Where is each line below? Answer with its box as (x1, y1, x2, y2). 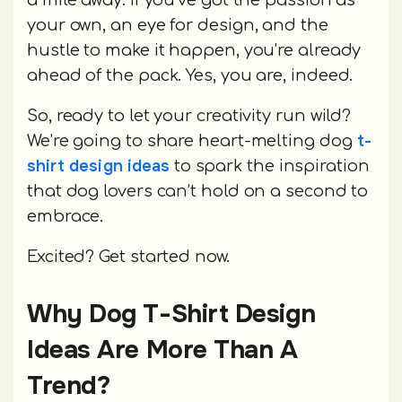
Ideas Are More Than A (27, 334, 298, 367)
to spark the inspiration (169, 157, 370, 176)
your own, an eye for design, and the (27, 16, 328, 35)
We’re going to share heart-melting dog (27, 132, 357, 151)
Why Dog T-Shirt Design (27, 298, 316, 331)
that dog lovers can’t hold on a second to (27, 182, 369, 201)
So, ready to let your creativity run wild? (27, 107, 352, 126)
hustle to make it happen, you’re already (27, 41, 362, 60)
